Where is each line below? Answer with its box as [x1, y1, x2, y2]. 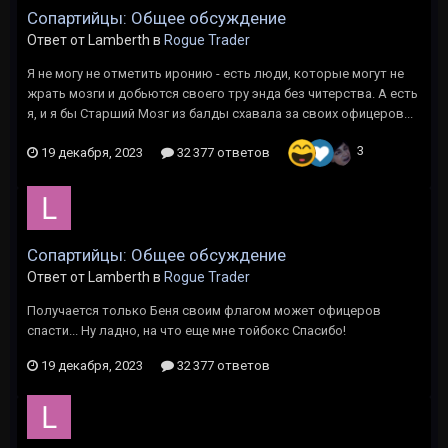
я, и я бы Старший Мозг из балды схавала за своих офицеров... [27, 106, 413, 121]
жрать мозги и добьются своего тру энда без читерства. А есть [27, 86, 418, 101]
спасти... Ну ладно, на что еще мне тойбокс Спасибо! [27, 323, 346, 338]
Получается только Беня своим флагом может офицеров [27, 303, 381, 318]
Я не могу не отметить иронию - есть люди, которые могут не [27, 66, 404, 81]
